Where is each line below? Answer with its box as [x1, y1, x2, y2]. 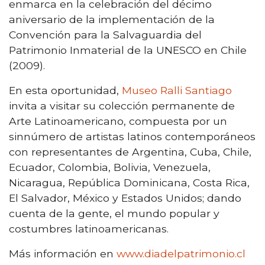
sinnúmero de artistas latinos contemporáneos [9, 130, 256, 143]
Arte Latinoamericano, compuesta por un [9, 114, 227, 127]
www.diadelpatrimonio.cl [117, 247, 245, 260]
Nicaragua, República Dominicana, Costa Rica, [9, 176, 250, 189]
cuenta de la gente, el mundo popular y [9, 206, 219, 219]
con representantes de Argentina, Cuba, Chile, [9, 145, 251, 158]
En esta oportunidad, [9, 83, 122, 96]
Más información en [9, 247, 117, 260]
